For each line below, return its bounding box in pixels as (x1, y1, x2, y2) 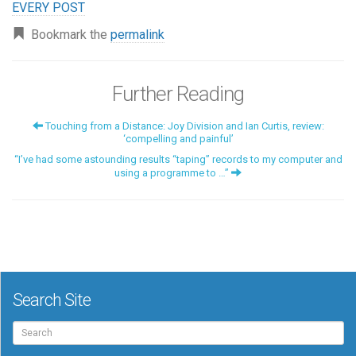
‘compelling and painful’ (122, 132, 234, 145)
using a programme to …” (114, 166, 231, 179)
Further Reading (112, 81, 244, 106)
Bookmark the (25, 26, 110, 42)
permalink (110, 26, 164, 42)
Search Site (13, 289, 91, 310)
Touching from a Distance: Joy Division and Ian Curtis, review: (42, 119, 324, 132)
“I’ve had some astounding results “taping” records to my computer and (14, 153, 342, 165)
